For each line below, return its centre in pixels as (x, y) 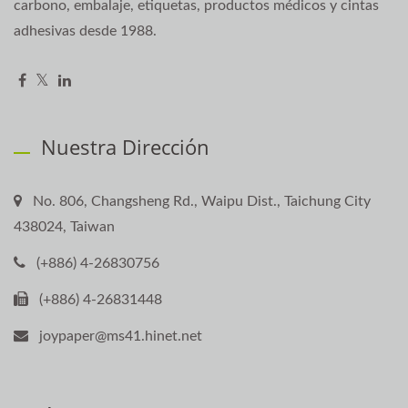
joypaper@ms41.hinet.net (121, 337)
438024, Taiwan (64, 227)
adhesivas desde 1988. (85, 31)
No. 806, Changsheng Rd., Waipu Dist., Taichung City (202, 202)
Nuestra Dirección (125, 147)
